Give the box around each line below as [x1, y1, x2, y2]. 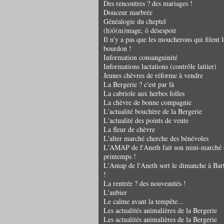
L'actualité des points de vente [103, 115, 188, 125]
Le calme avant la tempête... [103, 196, 183, 206]
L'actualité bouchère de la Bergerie [103, 106, 202, 116]
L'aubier [103, 187, 127, 197]
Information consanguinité [103, 52, 177, 62]
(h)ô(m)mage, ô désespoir [103, 25, 176, 35]
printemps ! [103, 151, 136, 161]
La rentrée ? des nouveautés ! [103, 178, 186, 188]
